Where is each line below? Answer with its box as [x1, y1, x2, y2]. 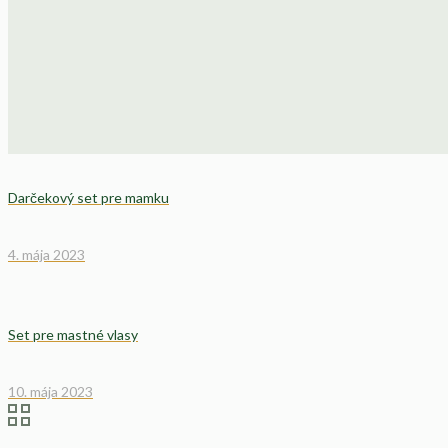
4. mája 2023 [8, 245, 85, 263]
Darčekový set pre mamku [8, 189, 169, 207]
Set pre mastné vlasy [8, 326, 138, 344]
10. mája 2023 [8, 383, 93, 401]
